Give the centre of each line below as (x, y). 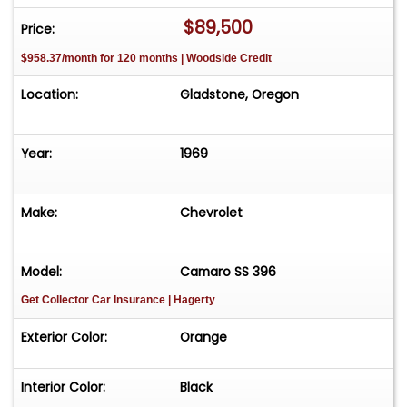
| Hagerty (192, 300)
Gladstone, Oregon (240, 95)
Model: (41, 272)
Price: (38, 29)
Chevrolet (212, 213)
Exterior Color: (64, 338)
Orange (204, 338)
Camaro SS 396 (228, 272)
